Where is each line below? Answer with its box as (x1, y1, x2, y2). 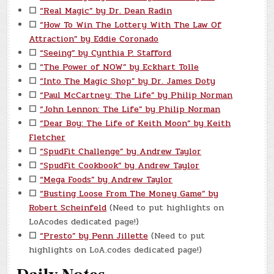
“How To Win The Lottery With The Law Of (40, 18, 222, 31)
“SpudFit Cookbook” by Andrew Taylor (40, 158, 200, 172)
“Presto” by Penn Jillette (40, 229, 149, 242)
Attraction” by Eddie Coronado (29, 32, 159, 45)
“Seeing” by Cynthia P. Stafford (40, 46, 172, 59)
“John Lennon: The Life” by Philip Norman (40, 102, 221, 116)
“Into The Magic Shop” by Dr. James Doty (40, 74, 216, 87)
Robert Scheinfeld (29, 201, 107, 214)
